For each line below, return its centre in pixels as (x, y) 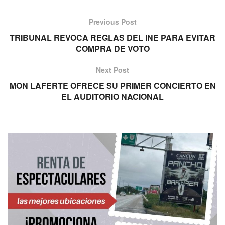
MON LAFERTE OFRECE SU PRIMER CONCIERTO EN (113, 85)
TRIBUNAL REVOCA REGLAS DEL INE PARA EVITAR (113, 37)
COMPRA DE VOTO (113, 48)
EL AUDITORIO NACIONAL (113, 96)
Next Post (113, 70)
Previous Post (113, 21)
